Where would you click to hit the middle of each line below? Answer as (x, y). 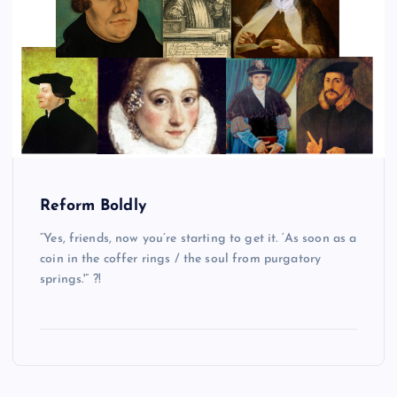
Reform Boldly (93, 206)
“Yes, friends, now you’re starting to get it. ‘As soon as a (198, 238)
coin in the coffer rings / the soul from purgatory (181, 259)
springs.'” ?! (70, 279)
